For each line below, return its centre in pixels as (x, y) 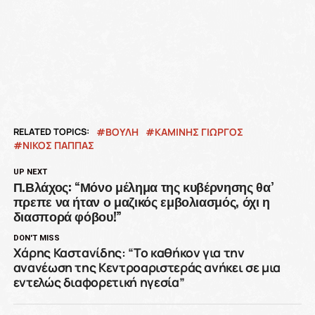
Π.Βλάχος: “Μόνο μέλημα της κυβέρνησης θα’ (143, 186)
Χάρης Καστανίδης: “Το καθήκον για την (129, 252)
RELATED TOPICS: (51, 131)
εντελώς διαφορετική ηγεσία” (99, 282)
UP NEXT (30, 172)
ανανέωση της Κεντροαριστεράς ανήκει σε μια (147, 267)
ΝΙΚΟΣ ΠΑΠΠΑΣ (58, 145)
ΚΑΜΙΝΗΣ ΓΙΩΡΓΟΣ (199, 132)
